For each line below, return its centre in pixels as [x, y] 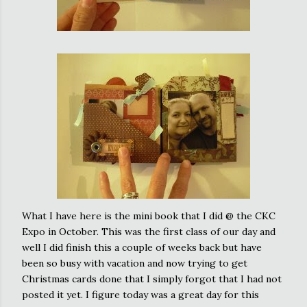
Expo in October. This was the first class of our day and [149, 232]
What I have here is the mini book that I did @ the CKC [149, 216]
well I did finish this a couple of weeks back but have [142, 247]
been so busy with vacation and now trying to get [135, 263]
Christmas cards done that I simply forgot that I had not [152, 279]
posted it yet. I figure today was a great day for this [140, 295]
